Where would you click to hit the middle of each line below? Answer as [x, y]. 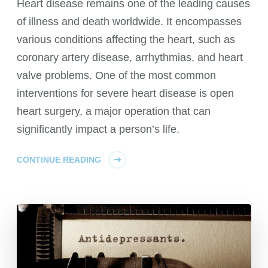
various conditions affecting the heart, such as [126, 40]
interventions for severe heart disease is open [126, 94]
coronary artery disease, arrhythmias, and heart [130, 58]
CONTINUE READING [59, 160]
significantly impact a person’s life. [98, 130]
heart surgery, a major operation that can [114, 112]
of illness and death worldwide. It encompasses [130, 22]
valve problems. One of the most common [117, 76]
